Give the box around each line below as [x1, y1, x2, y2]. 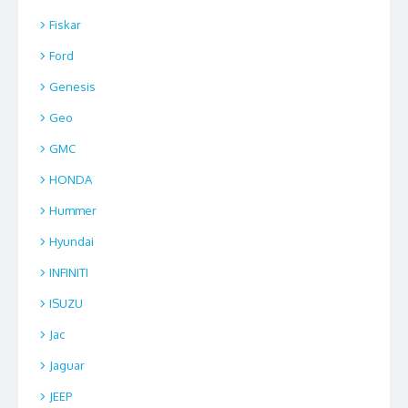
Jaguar [49, 357, 85, 372]
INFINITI [49, 264, 88, 280]
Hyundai [49, 233, 94, 249]
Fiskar [49, 16, 81, 32]
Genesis [49, 78, 96, 94]
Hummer [49, 202, 97, 218]
